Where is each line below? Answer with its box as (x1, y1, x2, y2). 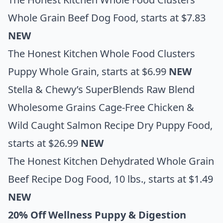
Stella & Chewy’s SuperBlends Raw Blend (8, 82, 195, 96)
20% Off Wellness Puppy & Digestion (8, 208, 186, 222)
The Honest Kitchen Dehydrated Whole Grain (8, 154, 214, 168)
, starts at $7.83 (136, 10, 206, 24)
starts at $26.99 (8, 136, 81, 150)
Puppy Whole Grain (8, 64, 97, 78)
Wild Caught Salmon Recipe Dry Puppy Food (8, 118, 210, 132)
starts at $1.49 (146, 172, 213, 186)
